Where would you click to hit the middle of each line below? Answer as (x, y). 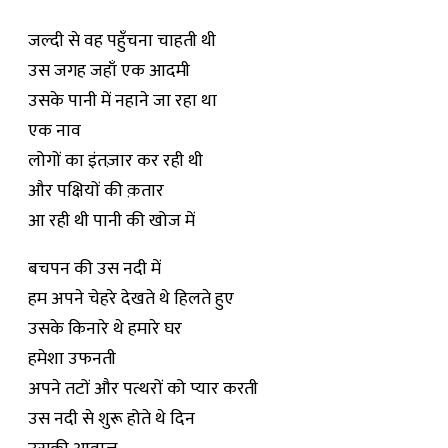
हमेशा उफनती (72, 359)
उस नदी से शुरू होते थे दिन (111, 419)
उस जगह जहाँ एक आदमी (109, 71)
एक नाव (54, 131)
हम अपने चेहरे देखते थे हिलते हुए (131, 299)
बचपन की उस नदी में (94, 269)
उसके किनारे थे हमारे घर (105, 329)
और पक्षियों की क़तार (96, 191)
